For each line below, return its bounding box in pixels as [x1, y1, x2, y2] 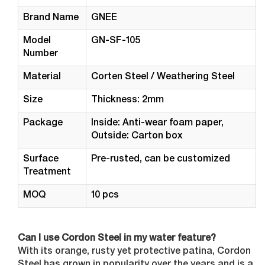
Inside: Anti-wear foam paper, [91, 119, 224, 128]
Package [23, 119, 63, 128]
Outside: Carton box [91, 132, 183, 141]
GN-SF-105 [91, 37, 141, 46]
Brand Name [23, 14, 79, 23]
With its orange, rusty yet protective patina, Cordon [18, 247, 251, 257]
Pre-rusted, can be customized [91, 155, 231, 164]
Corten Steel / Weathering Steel [91, 73, 235, 82]
